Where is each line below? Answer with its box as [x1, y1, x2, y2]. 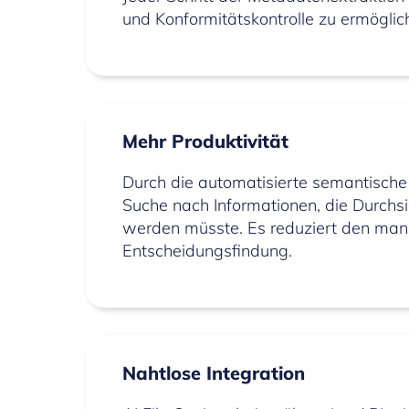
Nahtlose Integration [122, 361, 306, 384]
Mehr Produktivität [122, 129, 289, 152]
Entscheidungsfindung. [122, 239, 293, 261]
